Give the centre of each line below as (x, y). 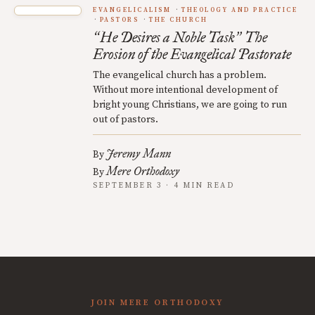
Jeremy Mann (139, 154)
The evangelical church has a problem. (180, 75)
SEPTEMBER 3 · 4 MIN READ (163, 186)
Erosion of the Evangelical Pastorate (192, 54)
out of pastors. (126, 120)
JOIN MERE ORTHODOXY (157, 303)
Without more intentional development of (185, 90)
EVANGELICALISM (132, 10)
